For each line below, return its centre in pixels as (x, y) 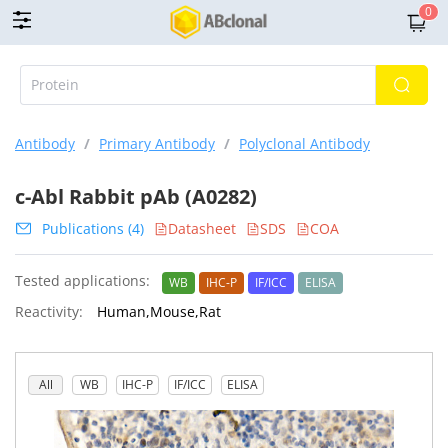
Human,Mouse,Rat (157, 311)
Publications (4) (93, 228)
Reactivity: (49, 311)
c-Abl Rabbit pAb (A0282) (136, 196)
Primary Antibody (157, 143)
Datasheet (202, 228)
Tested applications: (82, 280)
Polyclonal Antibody (304, 143)
